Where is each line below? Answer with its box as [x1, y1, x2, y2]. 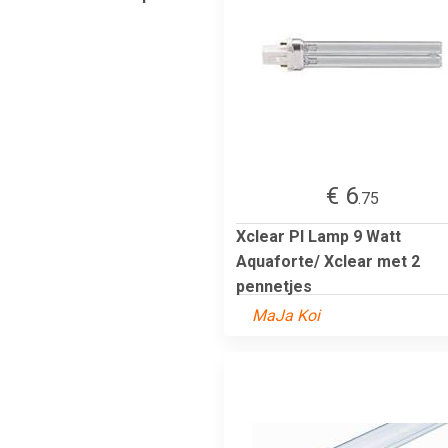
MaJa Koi [252, 305, 320, 325]
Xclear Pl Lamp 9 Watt [236, 226, 401, 246]
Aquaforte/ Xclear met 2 [236, 251, 420, 271]
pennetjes [236, 276, 312, 296]
